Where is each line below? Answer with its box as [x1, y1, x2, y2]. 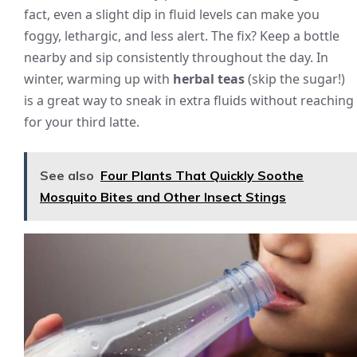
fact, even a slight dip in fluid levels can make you [24, 5, 320, 23]
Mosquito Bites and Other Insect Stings [40, 188, 286, 205]
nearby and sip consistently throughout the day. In [24, 48, 328, 66]
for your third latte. [24, 112, 139, 131]
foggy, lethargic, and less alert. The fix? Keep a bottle [24, 26, 339, 45]
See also [40, 167, 94, 183]
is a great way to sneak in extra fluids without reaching [24, 91, 354, 109]
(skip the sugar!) [245, 69, 345, 88]
